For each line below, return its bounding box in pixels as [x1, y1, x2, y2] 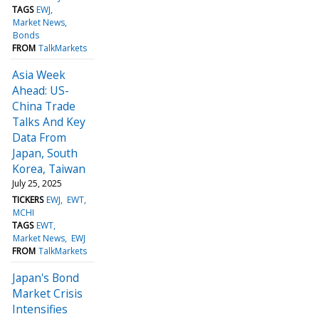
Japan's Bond [12, 269, 79, 286]
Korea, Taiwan [12, 160, 85, 177]
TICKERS [12, 193, 43, 206]
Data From [12, 129, 66, 145]
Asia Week [12, 66, 66, 83]
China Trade [12, 98, 75, 114]
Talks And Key [12, 113, 85, 130]
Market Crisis [12, 285, 83, 301]
